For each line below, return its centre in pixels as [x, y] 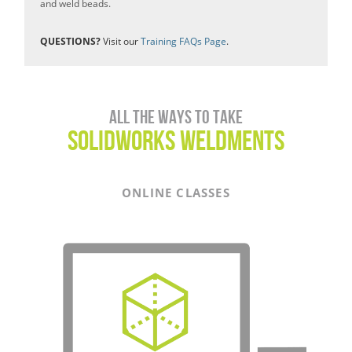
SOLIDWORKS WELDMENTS [176, 140]
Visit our [122, 41]
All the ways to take [176, 117]
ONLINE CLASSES [176, 192]
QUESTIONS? [71, 41]
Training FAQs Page [183, 41]
